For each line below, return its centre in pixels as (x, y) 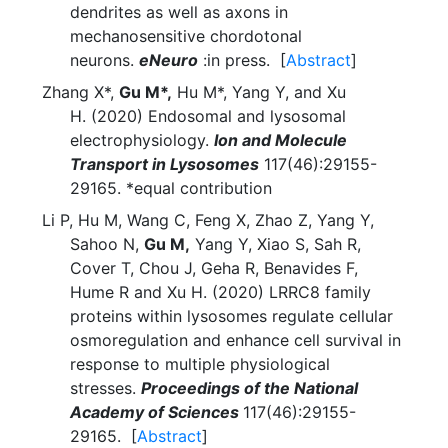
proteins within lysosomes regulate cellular (231, 316)
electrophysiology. (142, 140)
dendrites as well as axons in (179, 12)
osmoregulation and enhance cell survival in (235, 340)
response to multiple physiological (200, 364)
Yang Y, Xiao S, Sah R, (275, 244)
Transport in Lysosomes (164, 164)
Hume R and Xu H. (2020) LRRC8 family (220, 292)
